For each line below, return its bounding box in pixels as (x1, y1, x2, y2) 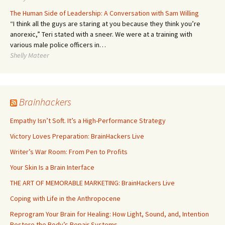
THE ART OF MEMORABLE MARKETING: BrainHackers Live (10, 178, 175, 187)
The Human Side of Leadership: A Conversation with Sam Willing (10, 9, 199, 18)
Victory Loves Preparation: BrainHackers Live (10, 132, 144, 141)
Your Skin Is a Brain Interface (10, 163, 94, 172)
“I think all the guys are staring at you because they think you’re (10, 19, 200, 28)
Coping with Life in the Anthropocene (10, 194, 121, 203)
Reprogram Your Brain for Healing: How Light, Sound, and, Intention (10, 209, 209, 218)
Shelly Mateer (10, 51, 49, 60)
